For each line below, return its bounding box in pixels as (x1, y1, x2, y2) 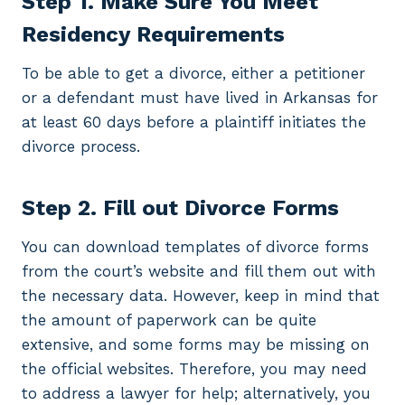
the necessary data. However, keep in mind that (22, 287, 380, 306)
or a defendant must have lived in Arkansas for (22, 89, 378, 108)
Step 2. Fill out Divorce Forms (22, 195, 339, 221)
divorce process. (22, 137, 140, 156)
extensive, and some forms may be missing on (22, 335, 370, 354)
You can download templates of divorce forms (22, 238, 369, 257)
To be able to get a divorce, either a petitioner (22, 64, 365, 83)
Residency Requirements (22, 22, 285, 48)
